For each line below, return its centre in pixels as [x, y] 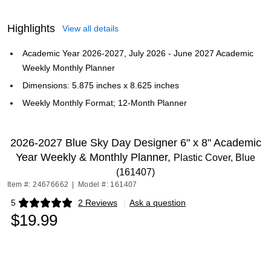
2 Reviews [98, 203]
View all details [90, 28]
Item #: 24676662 [38, 184]
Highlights [31, 28]
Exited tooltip [35, 207]
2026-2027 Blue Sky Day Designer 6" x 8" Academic [135, 143]
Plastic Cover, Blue [214, 158]
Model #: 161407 [107, 184]
